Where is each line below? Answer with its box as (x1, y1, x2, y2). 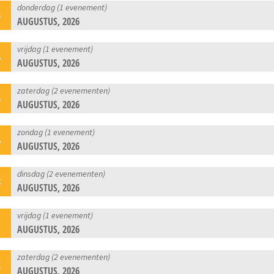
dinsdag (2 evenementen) (17, 168, 106, 179)
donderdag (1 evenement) (17, 1, 108, 13)
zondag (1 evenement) (17, 126, 95, 138)
